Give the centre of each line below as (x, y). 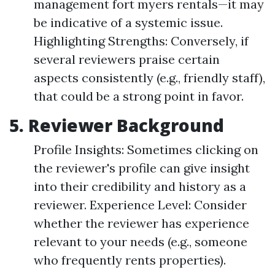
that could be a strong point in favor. (139, 96)
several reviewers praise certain (127, 59)
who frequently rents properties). (130, 260)
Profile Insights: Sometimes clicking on (146, 149)
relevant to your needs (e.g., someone (141, 242)
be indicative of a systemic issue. (128, 22)
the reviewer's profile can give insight (142, 168)
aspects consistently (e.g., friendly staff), (149, 78)
